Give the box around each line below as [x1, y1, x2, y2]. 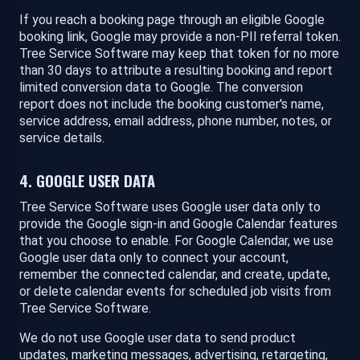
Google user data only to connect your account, [19, 250, 288, 266]
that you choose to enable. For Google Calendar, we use [19, 233, 333, 249]
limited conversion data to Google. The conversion [19, 80, 303, 96]
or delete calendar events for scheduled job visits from [19, 284, 331, 300]
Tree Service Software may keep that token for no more [19, 46, 339, 62]
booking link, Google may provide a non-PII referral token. [19, 29, 341, 45]
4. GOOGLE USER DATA [19, 170, 155, 192]
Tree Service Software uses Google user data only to [19, 199, 321, 215]
